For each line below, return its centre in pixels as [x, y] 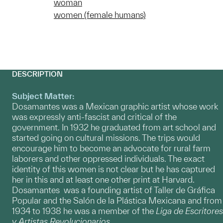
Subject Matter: [43, 96]
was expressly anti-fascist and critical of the [94, 117]
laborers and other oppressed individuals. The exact [108, 159]
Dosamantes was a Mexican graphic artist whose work [115, 107]
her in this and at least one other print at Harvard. [103, 180]
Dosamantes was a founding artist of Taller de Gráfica [113, 190]
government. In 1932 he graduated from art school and [114, 127]
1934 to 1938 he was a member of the [84, 211]
